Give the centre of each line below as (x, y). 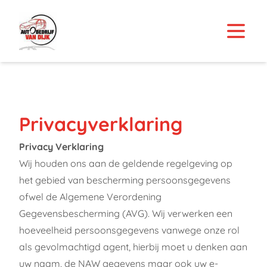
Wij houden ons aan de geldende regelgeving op (126, 163)
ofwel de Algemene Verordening (90, 196)
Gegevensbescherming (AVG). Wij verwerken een (126, 213)
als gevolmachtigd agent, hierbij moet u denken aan (133, 246)
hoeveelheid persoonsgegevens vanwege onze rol (129, 230)
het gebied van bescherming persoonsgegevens (125, 180)
